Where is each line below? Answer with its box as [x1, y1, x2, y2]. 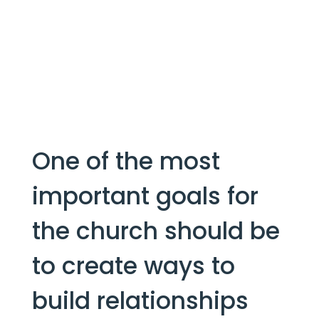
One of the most [31, 144, 220, 178]
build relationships [31, 283, 249, 318]
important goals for [31, 179, 258, 213]
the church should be [31, 214, 280, 248]
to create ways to [31, 249, 235, 283]
